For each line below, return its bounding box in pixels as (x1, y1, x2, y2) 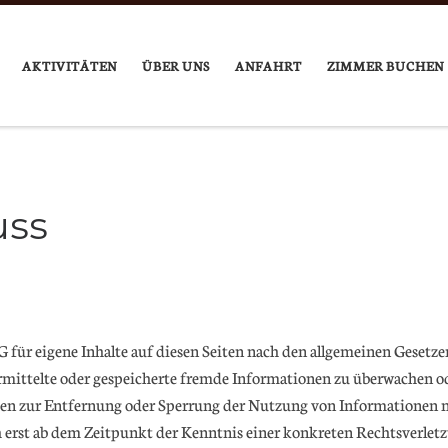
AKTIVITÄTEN (22, 56, 118, 75)
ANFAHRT (235, 56, 303, 75)
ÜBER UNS (142, 56, 211, 75)
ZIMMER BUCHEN (327, 56, 445, 75)
